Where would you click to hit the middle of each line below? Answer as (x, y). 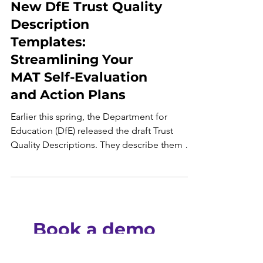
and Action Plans (68, 118)
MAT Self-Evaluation (79, 101)
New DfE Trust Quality (86, 30)
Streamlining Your (72, 83)
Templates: (48, 65)
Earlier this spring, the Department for (89, 140)
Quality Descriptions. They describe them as (102, 168)
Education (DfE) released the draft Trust (92, 154)
